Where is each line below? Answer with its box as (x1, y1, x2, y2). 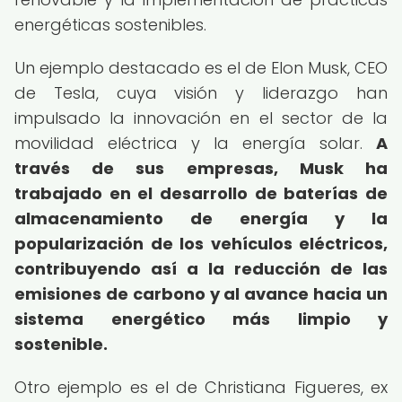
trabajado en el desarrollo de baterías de (14, 182, 388, 205)
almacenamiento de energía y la (14, 207, 388, 230)
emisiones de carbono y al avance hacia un (14, 283, 388, 305)
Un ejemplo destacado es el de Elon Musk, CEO (14, 57, 388, 79)
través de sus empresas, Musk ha (14, 157, 388, 179)
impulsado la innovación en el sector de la (14, 107, 388, 129)
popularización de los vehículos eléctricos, (14, 232, 388, 255)
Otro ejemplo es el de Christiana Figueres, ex (14, 376, 388, 398)
